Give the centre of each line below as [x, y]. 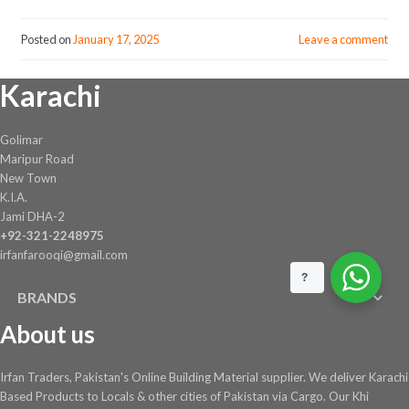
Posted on [47, 40]
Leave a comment [344, 40]
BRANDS [47, 298]
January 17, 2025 [115, 40]
